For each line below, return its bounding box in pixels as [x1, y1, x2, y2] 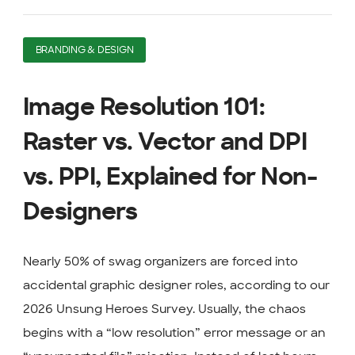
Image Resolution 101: [22, 96, 265, 120]
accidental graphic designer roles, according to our [22, 277, 330, 294]
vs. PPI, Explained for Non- [22, 166, 318, 190]
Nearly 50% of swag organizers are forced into [22, 254, 298, 270]
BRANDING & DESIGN [35, 45, 134, 55]
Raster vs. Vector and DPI [22, 131, 307, 155]
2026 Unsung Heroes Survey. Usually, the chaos [22, 301, 306, 318]
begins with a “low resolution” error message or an [22, 325, 326, 342]
